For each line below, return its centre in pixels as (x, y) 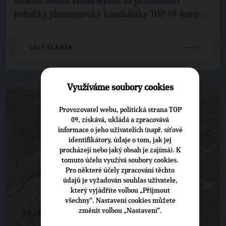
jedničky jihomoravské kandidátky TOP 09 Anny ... (111, 14)
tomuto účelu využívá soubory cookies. (120, 160)
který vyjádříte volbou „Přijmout (120, 190)
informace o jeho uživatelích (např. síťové (120, 130)
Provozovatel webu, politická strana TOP (120, 110)
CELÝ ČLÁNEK (51, 47)
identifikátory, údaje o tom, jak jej (120, 140)
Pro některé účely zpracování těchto (120, 170)
